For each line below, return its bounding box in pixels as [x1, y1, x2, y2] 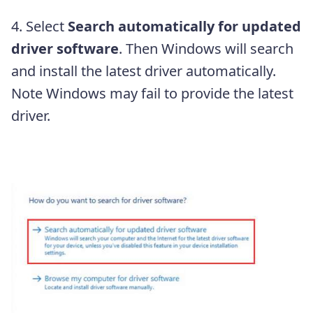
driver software [11, 39, 119, 59]
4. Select [11, 17, 68, 36]
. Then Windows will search [119, 39, 293, 59]
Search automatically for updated [68, 17, 301, 36]
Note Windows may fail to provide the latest [11, 84, 293, 103]
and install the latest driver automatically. [11, 61, 276, 81]
